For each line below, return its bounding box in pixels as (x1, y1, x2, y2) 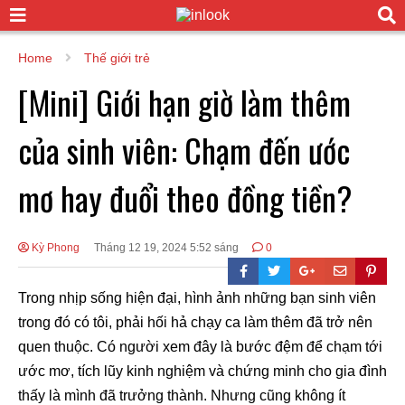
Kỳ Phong (29, 240, 80, 254)
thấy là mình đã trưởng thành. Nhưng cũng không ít (18, 387, 345, 403)
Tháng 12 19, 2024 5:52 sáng (93, 240, 239, 254)
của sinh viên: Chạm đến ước (18, 125, 350, 174)
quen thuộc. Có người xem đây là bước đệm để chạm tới (18, 338, 382, 354)
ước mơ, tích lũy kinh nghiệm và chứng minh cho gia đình (18, 363, 387, 379)
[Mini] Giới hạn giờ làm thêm (18, 77, 351, 126)
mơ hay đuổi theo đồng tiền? (18, 173, 352, 221)
